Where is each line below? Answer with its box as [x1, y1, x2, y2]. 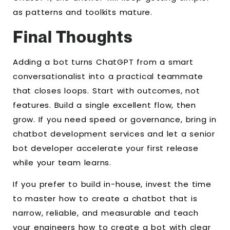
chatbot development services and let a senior [13, 128, 215, 139]
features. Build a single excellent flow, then [13, 99, 196, 110]
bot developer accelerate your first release [13, 142, 199, 154]
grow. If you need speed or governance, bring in [13, 113, 217, 125]
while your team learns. [13, 157, 111, 168]
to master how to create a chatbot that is [13, 193, 198, 204]
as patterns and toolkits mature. [13, 7, 152, 18]
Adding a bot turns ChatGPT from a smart [13, 56, 194, 67]
